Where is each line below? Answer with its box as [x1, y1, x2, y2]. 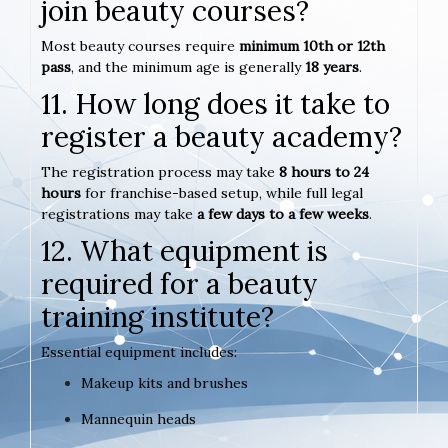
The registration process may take [41, 163, 279, 182]
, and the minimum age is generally [71, 58, 305, 77]
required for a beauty [41, 266, 318, 303]
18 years [305, 58, 359, 77]
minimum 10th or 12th [239, 37, 385, 56]
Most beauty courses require [41, 37, 239, 56]
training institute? [41, 299, 274, 336]
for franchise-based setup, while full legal [81, 184, 363, 203]
